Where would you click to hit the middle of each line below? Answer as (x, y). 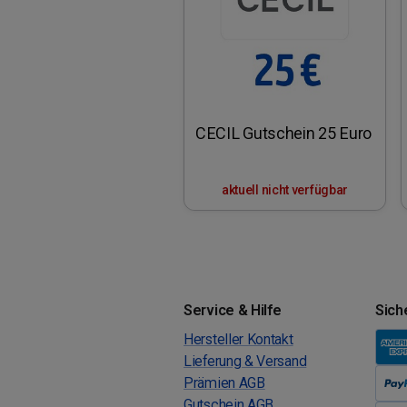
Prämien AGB (224, 382)
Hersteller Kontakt (238, 339)
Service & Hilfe (233, 310)
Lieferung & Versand (245, 361)
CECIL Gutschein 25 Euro (284, 133)
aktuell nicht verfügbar (285, 190)
